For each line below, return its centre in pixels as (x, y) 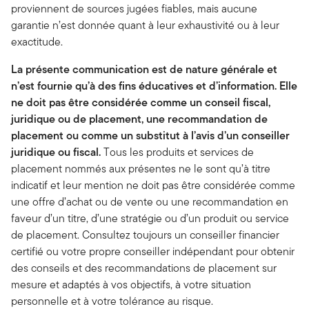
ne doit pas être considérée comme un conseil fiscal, (141, 102)
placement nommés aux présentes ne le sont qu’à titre (141, 169)
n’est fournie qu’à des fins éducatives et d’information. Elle (154, 86)
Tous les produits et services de (177, 152)
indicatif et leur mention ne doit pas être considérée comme (153, 185)
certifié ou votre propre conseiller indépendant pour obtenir (153, 251)
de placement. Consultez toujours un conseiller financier (145, 235)
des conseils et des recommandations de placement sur (144, 268)
